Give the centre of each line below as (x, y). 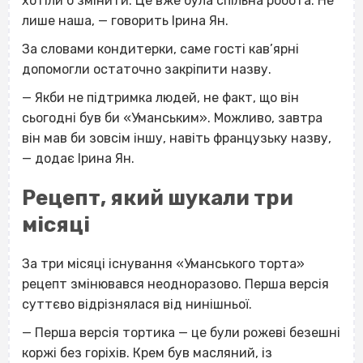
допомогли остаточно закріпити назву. (147, 69)
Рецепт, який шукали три (158, 197)
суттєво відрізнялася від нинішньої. (137, 304)
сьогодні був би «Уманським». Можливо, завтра (172, 117)
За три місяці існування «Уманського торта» (163, 263)
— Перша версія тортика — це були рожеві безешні (181, 332)
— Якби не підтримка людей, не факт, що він (160, 97)
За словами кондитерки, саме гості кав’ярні (160, 49)
